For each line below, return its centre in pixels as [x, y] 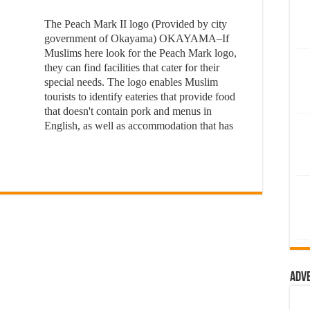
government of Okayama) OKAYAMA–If [137, 38]
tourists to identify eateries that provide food [140, 97]
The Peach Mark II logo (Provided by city [136, 24]
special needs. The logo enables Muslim [131, 82]
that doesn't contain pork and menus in [128, 111]
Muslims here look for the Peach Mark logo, [140, 53]
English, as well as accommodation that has [139, 126]
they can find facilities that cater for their [132, 67]
